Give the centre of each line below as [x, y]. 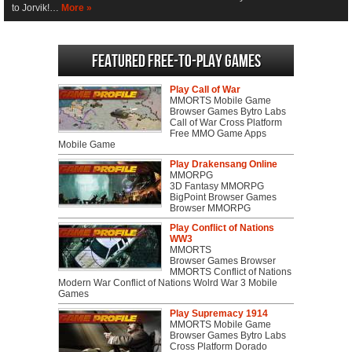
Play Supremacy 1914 [219, 314]
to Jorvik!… [37, 8]
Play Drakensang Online [224, 165]
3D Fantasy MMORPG [217, 187]
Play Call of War [205, 90]
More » [77, 8]
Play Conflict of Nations [222, 228]
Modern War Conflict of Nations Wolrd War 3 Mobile [168, 283]
